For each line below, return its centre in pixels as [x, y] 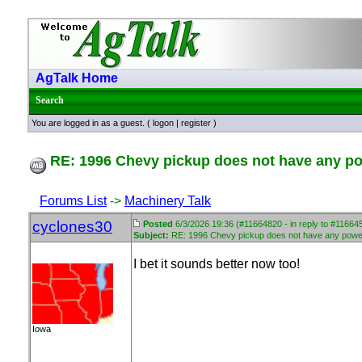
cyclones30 [72, 227]
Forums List [73, 201]
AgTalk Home [77, 78]
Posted [158, 224]
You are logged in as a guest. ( [92, 123]
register [196, 123]
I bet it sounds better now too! [218, 264]
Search [50, 100]
